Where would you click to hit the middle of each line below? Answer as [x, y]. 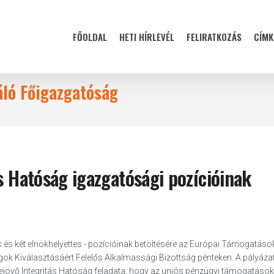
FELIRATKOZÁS [214, 37]
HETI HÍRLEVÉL [147, 37]
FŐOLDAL [90, 37]
